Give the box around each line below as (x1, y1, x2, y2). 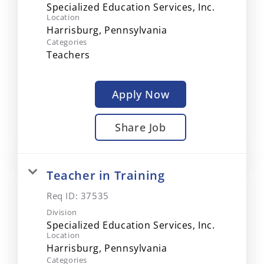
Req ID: (47, 190, 81, 202)
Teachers (47, 48, 90, 61)
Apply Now (111, 87, 170, 101)
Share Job (115, 120, 166, 134)
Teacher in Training (47, 167, 165, 183)
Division (47, 207, 77, 217)
